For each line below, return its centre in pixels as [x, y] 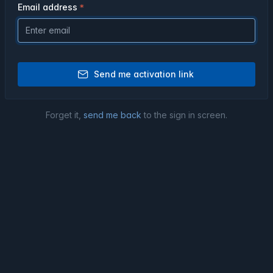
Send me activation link [144, 74]
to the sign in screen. [184, 115]
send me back [112, 115]
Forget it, [65, 115]
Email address [48, 7]
